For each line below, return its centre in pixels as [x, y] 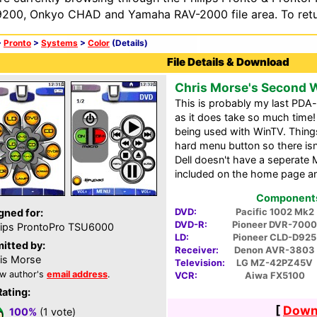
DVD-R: [191, 225]
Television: [200, 263]
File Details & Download [228, 62]
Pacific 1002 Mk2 [275, 212]
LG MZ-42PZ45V [275, 263]
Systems [59, 43]
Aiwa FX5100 [275, 276]
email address [77, 274]
